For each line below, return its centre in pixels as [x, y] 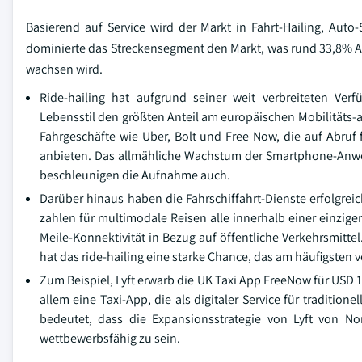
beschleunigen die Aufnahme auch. [135, 175]
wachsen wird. [64, 69]
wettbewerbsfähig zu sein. [110, 338]
